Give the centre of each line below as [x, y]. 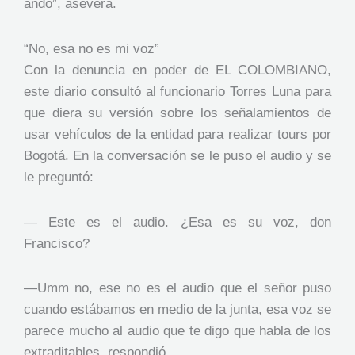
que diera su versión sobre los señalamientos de [177, 113]
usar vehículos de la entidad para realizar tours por [177, 134]
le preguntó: [59, 177]
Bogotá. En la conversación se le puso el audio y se [177, 155]
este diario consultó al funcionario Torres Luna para [177, 91]
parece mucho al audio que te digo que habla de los [177, 331]
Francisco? [57, 243]
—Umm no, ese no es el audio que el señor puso [177, 288]
